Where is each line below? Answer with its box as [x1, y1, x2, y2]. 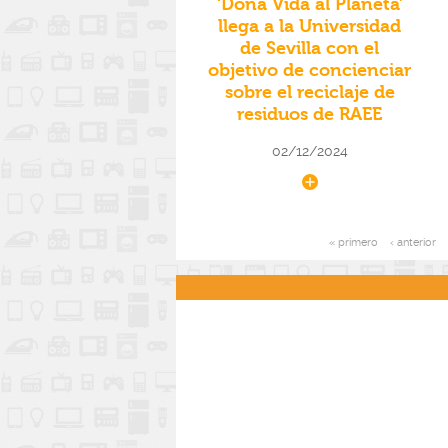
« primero [328, 236, 378, 250]
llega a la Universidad [218, 16, 402, 38]
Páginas [191, 242, 324, 285]
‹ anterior [390, 236, 436, 250]
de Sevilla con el [240, 38, 380, 60]
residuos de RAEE [237, 104, 383, 126]
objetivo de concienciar [208, 60, 412, 82]
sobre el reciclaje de [224, 82, 395, 104]
